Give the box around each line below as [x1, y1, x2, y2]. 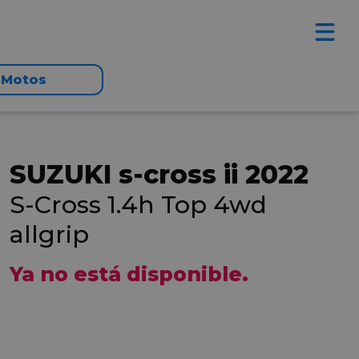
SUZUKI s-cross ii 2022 [10, 159, 309, 190]
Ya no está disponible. [10, 262, 248, 286]
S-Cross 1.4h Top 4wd [10, 190, 267, 220]
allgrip [10, 220, 89, 249]
